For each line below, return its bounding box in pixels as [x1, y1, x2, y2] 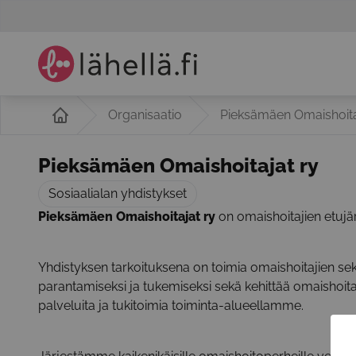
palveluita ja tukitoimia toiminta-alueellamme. [38, 298, 304, 313]
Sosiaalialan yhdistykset [48, 186, 187, 201]
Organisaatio [108, 107, 182, 122]
